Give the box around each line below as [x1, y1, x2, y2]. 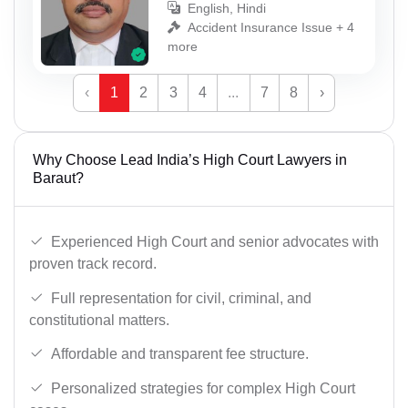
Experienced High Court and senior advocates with [51, 233, 379, 250]
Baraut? [33, 170, 84, 187]
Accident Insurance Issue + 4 [188, 19, 354, 35]
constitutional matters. [29, 311, 169, 328]
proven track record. [29, 255, 157, 271]
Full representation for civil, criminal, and [51, 290, 311, 306]
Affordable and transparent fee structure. [51, 346, 309, 362]
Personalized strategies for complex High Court [51, 380, 355, 396]
